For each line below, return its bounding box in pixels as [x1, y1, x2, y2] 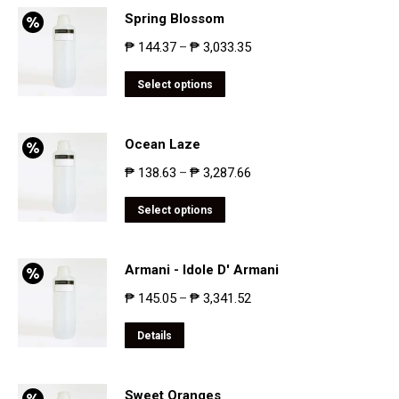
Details [137, 330, 172, 342]
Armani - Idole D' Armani [125, 262, 279, 278]
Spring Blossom [125, 11, 224, 27]
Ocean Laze [125, 136, 200, 152]
